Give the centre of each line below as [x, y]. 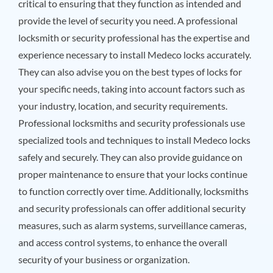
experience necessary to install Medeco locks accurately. [134, 54]
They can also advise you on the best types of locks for [130, 71]
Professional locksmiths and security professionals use [131, 122]
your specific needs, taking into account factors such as [131, 88]
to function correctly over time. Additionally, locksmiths [133, 191]
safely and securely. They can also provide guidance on [130, 157]
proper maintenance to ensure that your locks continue [133, 174]
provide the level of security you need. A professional [128, 20]
